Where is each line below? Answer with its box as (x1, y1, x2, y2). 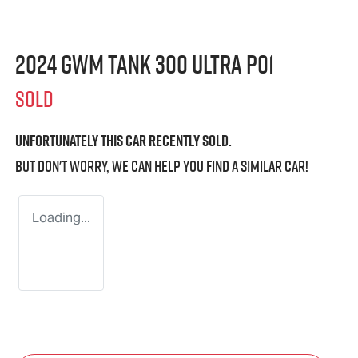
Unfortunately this (15, 129, 125, 153)
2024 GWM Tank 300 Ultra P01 (15, 46, 274, 82)
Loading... (32, 209, 90, 227)
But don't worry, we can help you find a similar (15, 155, 284, 178)
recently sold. (146, 129, 232, 153)
